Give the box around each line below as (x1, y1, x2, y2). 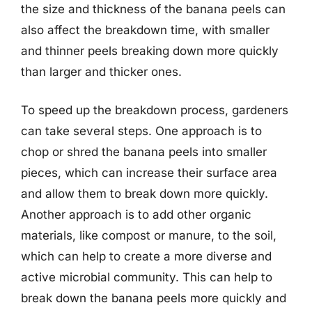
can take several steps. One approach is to (21, 124, 262, 138)
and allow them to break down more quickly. (21, 187, 268, 201)
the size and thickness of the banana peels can (21, 1, 286, 16)
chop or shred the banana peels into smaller (21, 145, 267, 159)
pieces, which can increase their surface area (21, 166, 277, 180)
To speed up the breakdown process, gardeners (21, 103, 288, 117)
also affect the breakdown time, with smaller (21, 22, 270, 37)
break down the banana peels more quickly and (21, 291, 286, 305)
